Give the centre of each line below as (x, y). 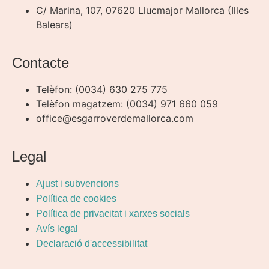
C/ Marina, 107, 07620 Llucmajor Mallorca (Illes (142, 10)
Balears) (54, 24)
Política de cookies (76, 198)
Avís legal (57, 228)
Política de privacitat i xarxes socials (113, 213)
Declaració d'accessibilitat (92, 243)
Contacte (41, 62)
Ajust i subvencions (77, 183)
